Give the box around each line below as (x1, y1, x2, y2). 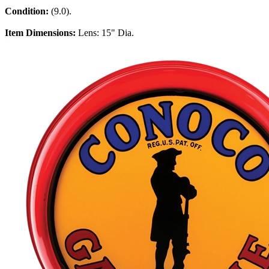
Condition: (5, 6, 51, 17)
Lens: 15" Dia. (78, 28, 134, 38)
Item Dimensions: (5, 28, 78, 38)
